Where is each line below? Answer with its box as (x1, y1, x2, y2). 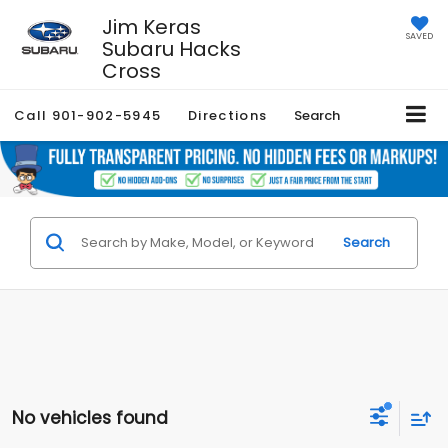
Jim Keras (101, 12, 201, 41)
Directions (188, 106, 268, 125)
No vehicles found (12, 406, 168, 431)
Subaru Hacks (101, 34, 241, 63)
